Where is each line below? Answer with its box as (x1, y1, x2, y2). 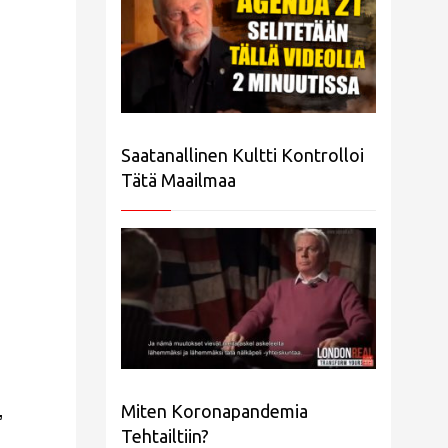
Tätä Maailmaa (121, 170, 236, 191)
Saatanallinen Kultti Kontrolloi (121, 145, 364, 166)
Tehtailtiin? (121, 425, 209, 446)
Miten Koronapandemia (121, 400, 308, 421)
